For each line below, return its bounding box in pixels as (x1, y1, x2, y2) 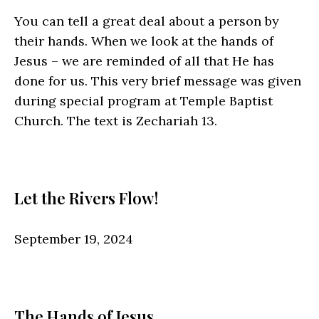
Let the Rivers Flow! (14, 187, 158, 209)
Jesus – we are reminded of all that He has (14, 52, 274, 69)
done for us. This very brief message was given (14, 72, 301, 89)
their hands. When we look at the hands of (14, 32, 273, 49)
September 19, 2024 (14, 230, 133, 247)
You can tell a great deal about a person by (14, 12, 279, 29)
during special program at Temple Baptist (14, 92, 273, 109)
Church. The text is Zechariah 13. (14, 112, 217, 129)
